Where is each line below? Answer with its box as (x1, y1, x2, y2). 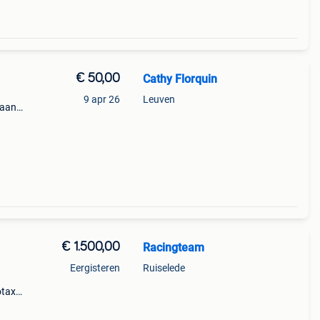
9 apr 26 (83, 94, 120, 105)
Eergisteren (69, 262, 120, 274)
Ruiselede (142, 262, 185, 274)
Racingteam (142, 241, 204, 254)
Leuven (142, 94, 175, 105)
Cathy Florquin (142, 72, 217, 86)
